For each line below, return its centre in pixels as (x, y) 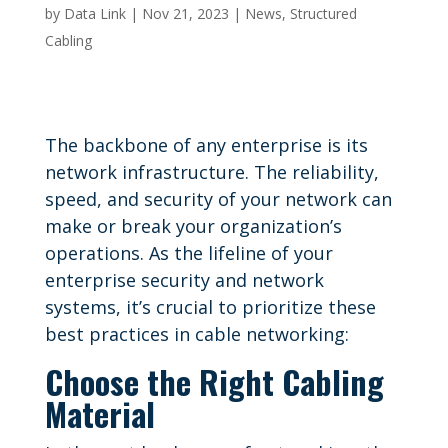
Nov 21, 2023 (185, 13)
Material (99, 413)
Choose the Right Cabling (214, 381)
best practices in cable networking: (196, 333)
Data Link (94, 13)
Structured (323, 13)
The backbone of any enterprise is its (206, 144)
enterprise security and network (184, 279)
